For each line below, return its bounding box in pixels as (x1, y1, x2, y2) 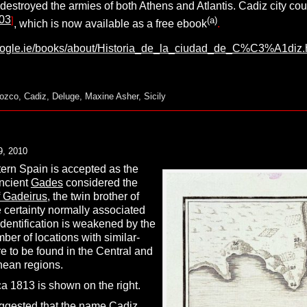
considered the (62, 176, 138, 188)
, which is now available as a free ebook (13, 18, 207, 30)
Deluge (51, 90, 79, 101)
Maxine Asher (84, 90, 138, 101)
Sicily (143, 90, 166, 101)
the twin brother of (49, 190, 139, 202)
